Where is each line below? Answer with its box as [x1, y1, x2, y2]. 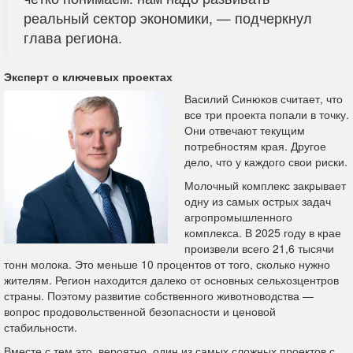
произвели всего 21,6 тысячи [184, 240, 334, 256]
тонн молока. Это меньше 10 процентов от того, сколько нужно [4, 255, 330, 272]
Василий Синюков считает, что [184, 90, 343, 106]
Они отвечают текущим [184, 121, 305, 138]
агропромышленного [184, 208, 292, 225]
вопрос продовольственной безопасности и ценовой [4, 303, 276, 319]
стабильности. [4, 318, 77, 335]
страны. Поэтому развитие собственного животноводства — [4, 287, 314, 303]
